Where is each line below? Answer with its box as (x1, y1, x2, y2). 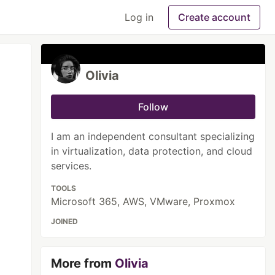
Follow (138, 101, 169, 113)
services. (51, 160, 92, 172)
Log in (125, 11, 153, 23)
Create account (178, 11, 250, 23)
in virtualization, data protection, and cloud (51, 145, 253, 157)
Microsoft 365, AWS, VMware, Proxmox (51, 195, 236, 207)
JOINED (51, 217, 79, 226)
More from (51, 256, 115, 271)
